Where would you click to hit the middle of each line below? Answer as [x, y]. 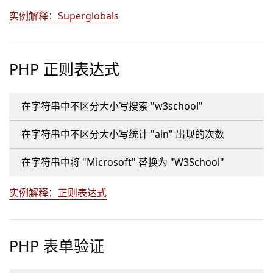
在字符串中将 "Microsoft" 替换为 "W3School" [123, 162]
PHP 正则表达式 [64, 69]
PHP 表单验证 [57, 246]
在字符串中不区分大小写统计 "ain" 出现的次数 [123, 134]
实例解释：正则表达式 [58, 193]
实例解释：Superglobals [64, 16]
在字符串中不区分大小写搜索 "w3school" [112, 106]
